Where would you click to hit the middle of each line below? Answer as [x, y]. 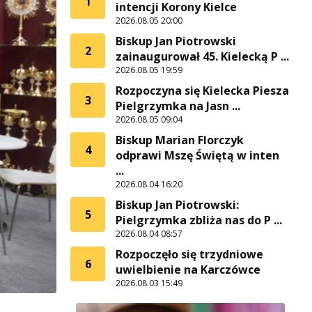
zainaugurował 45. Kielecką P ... [202, 56]
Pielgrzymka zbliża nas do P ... [199, 220]
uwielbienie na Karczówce [188, 270]
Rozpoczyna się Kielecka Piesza [202, 91]
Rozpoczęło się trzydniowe [189, 254]
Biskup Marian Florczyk [180, 140]
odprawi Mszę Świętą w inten [197, 155]
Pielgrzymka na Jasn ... [178, 106]
